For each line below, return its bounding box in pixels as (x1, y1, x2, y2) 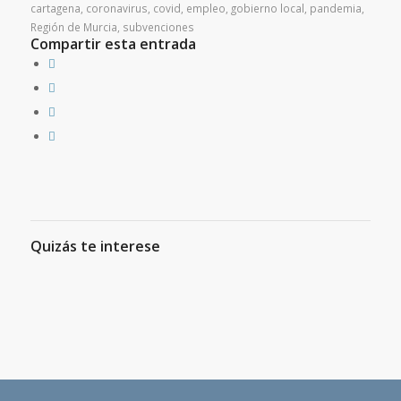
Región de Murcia (30, 20, 117, 35)
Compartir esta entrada (30, 34, 196, 55)
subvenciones (122, 20, 194, 35)
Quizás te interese (30, 236, 160, 257)
